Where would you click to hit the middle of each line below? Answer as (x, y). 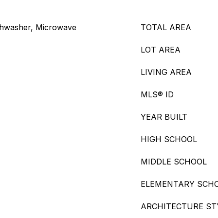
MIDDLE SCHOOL (174, 162)
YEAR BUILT (164, 117)
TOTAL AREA (166, 27)
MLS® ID (157, 94)
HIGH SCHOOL (169, 139)
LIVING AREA (166, 72)
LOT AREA (161, 50)
